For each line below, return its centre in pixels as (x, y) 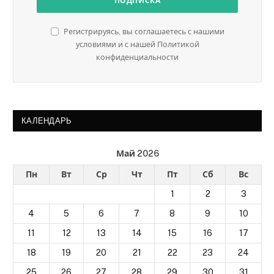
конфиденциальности (137, 57)
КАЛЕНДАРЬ (47, 120)
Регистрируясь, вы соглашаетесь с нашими (143, 31)
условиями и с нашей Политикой (137, 44)
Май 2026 (137, 153)
